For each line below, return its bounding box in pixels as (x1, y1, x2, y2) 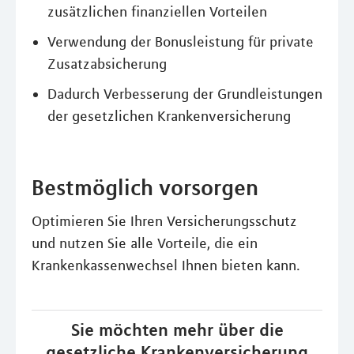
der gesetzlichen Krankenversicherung (47, 107, 291, 125)
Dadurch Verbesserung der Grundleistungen (47, 85, 322, 103)
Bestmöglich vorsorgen (32, 174, 258, 201)
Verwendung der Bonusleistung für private (47, 33, 314, 51)
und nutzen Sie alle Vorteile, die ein (32, 235, 258, 252)
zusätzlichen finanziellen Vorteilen (47, 3, 267, 21)
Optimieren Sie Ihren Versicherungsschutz (32, 213, 297, 230)
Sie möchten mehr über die (70, 319, 284, 340)
